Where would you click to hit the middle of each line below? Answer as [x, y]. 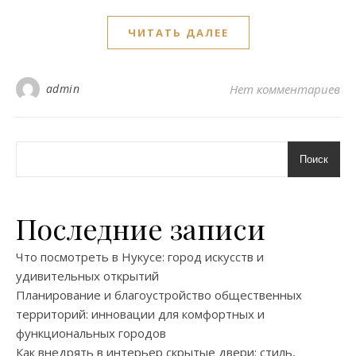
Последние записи [141, 228]
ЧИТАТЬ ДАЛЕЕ [178, 32]
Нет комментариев [285, 89]
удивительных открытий [87, 275]
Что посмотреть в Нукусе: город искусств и [140, 256]
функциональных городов [91, 333]
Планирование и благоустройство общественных [159, 294]
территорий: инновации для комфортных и [140, 313]
